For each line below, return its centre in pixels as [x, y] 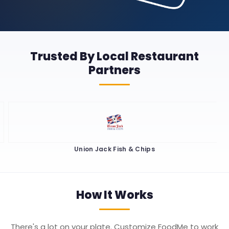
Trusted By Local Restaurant [114, 56]
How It [95, 195]
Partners [114, 70]
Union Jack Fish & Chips [114, 149]
